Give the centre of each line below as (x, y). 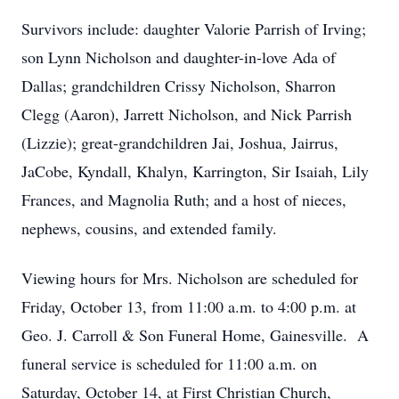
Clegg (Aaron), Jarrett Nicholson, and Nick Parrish (187, 114)
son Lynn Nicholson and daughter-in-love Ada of (179, 57)
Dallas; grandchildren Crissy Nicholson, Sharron (179, 85)
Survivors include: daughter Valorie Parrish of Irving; (194, 28)
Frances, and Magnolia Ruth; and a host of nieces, (184, 199)
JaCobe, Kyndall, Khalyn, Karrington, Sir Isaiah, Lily (195, 171)
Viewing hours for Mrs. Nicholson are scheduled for (190, 278)
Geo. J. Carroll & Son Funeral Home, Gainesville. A (195, 335)
